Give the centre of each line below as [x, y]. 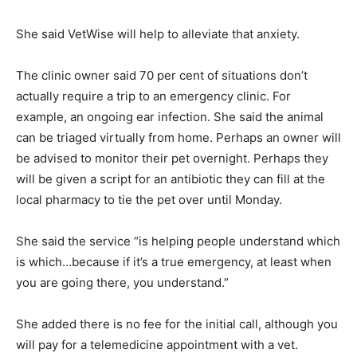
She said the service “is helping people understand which [178, 241]
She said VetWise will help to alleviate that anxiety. [158, 33]
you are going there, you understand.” [122, 282]
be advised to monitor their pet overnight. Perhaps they [172, 158]
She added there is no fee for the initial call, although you [177, 324]
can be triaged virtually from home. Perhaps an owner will [178, 137]
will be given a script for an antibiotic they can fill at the [171, 178]
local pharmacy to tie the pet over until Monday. [149, 199]
